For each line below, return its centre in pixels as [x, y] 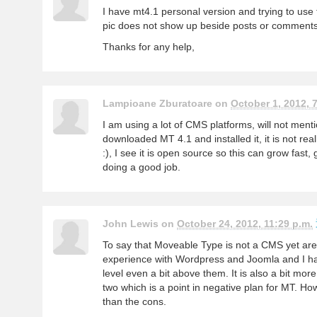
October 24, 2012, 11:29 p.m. [245, 223]
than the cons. [134, 301]
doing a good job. [142, 167]
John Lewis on [140, 223]
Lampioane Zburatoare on [167, 103]
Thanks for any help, [149, 46]
